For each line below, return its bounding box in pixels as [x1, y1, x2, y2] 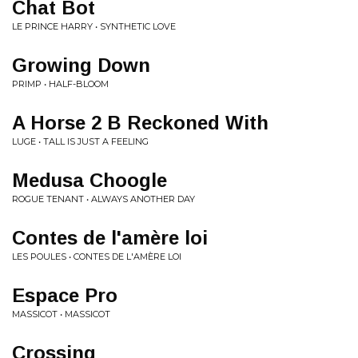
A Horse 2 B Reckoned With [12, 112, 268, 133]
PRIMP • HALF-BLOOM [12, 78, 109, 89]
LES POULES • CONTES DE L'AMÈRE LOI [12, 251, 181, 262]
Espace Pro [12, 284, 117, 306]
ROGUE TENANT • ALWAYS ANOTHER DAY [12, 193, 195, 205]
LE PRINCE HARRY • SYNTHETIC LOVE [12, 21, 176, 32]
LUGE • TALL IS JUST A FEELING [12, 136, 149, 147]
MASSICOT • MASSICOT [12, 308, 110, 320]
